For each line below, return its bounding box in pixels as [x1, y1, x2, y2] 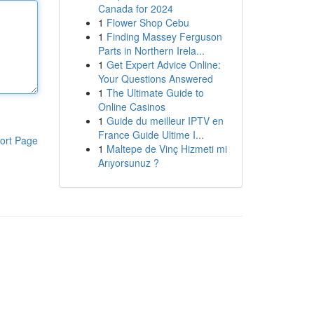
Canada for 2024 [97, 1, 173, 15]
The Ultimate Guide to [106, 86, 204, 100]
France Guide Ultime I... [97, 128, 204, 142]
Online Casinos [97, 100, 165, 114]
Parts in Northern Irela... [97, 43, 205, 57]
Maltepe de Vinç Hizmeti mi [106, 142, 227, 156]
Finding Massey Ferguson [106, 29, 222, 43]
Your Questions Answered [97, 71, 213, 86]
